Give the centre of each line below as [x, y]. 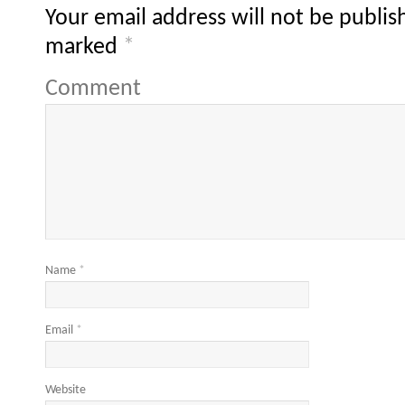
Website [66, 390]
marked [84, 47]
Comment [93, 89]
